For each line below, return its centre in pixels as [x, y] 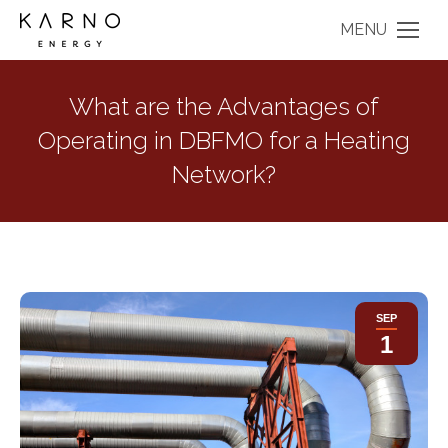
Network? [224, 174]
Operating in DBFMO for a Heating [224, 140]
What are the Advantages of [224, 106]
